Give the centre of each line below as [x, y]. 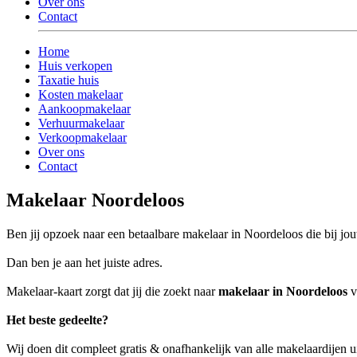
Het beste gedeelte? [57, 320]
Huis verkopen [75, 66]
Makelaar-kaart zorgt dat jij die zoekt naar [112, 292]
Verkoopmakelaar [82, 138]
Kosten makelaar [80, 95]
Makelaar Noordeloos [95, 200]
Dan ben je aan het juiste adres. [84, 263]
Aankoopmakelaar [84, 109]
